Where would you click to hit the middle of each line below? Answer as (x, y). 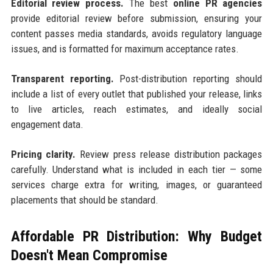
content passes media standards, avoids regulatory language (136, 34)
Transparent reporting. (62, 79)
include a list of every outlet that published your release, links (136, 94)
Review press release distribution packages (169, 154)
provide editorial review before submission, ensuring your (136, 19)
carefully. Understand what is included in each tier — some (136, 170)
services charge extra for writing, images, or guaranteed (136, 185)
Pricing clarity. (43, 154)
